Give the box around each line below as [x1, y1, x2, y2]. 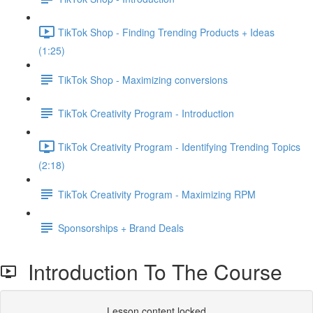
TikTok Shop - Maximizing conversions [58, 72, 228, 87]
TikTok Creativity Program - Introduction [58, 105, 234, 120]
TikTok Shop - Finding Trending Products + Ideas [58, 24, 275, 39]
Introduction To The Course [17, 256, 282, 286]
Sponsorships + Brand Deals [58, 220, 184, 235]
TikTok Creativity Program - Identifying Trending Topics [58, 139, 300, 154]
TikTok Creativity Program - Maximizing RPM [58, 187, 256, 201]
